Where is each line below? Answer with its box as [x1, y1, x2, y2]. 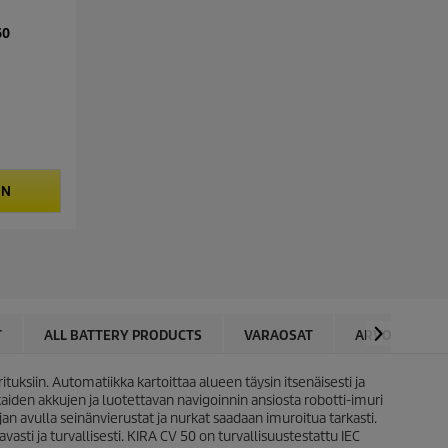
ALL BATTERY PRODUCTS [44, 327, 202, 344]
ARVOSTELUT [355, 327, 441, 344]
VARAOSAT [244, 327, 313, 344]
